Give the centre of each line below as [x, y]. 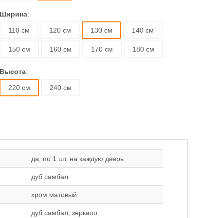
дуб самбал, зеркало [64, 213]
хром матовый [54, 195]
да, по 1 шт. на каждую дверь [77, 159]
